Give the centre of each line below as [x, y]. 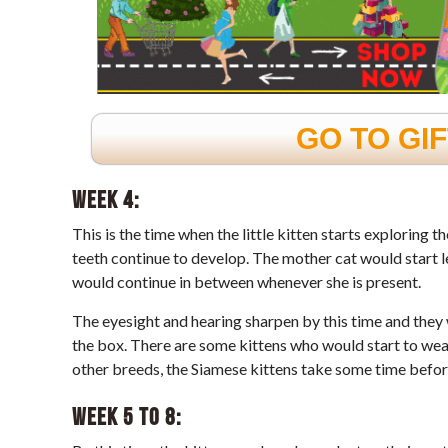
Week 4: [105, 200]
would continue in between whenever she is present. [246, 281]
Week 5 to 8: [126, 417]
